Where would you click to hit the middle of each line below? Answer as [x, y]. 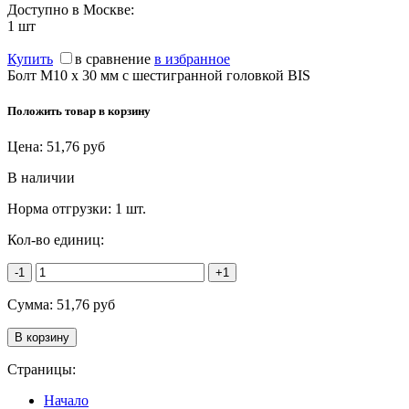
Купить [30, 58]
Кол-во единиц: [56, 240]
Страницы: [42, 370]
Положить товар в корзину [79, 111]
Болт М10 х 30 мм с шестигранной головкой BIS [159, 75]
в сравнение [113, 58]
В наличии [41, 178]
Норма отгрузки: [61, 209]
